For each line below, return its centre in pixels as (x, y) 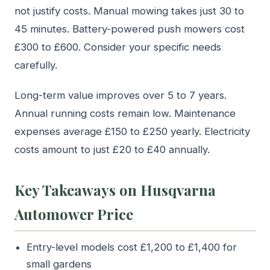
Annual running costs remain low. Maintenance (125, 114)
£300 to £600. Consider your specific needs (118, 47)
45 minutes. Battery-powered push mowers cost (130, 29)
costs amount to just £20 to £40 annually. (112, 150)
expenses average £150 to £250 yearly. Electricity (132, 132)
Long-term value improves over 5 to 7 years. (121, 96)
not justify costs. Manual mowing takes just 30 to (129, 11)
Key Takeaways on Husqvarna (115, 190)
